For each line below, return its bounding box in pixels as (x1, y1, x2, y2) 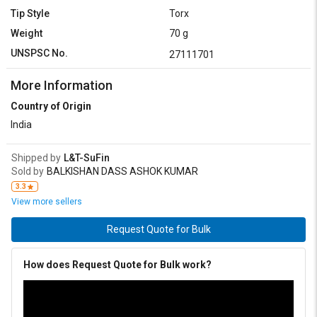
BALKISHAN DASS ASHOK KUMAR (47, 166, 198, 178)
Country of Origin (11, 100, 91, 113)
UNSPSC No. (11, 47, 68, 59)
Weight (11, 28, 42, 40)
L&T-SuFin (64, 152, 110, 164)
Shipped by (11, 152, 61, 164)
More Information (11, 78, 113, 93)
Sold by (11, 166, 44, 178)
